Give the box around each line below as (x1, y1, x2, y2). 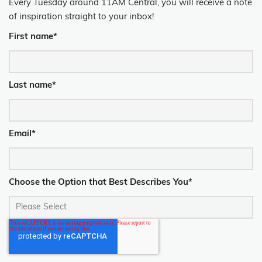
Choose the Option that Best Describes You (9, 178, 188, 187)
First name (9, 32, 53, 42)
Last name (9, 81, 52, 90)
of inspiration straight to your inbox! (9, 12, 154, 22)
